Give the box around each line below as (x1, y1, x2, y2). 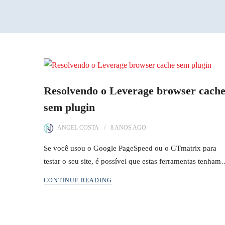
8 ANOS (110, 124, 132, 131)
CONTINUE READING (44, 177, 112, 184)
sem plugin (44, 101, 95, 114)
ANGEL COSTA (57, 124, 99, 131)
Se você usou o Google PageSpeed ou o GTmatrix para (44, 144, 216, 152)
